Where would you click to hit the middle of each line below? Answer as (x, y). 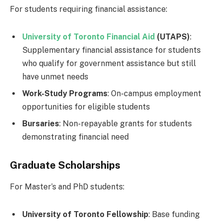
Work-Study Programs (65, 93)
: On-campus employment (154, 93)
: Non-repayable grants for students (126, 123)
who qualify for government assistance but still (109, 63)
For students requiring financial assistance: (89, 9)
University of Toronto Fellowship (85, 214)
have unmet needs (55, 76)
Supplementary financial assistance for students (111, 50)
